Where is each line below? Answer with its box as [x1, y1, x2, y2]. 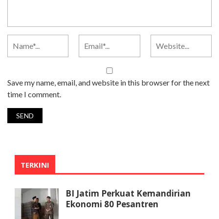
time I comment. [7, 89, 61, 99]
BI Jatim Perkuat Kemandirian [66, 187, 191, 199]
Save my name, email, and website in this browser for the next [7, 77, 210, 87]
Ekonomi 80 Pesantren [66, 198, 158, 210]
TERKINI [21, 159, 49, 170]
